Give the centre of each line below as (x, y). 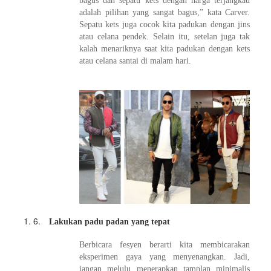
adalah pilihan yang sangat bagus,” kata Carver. (165, 12)
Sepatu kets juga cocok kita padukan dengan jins (165, 24)
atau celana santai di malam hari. (135, 60)
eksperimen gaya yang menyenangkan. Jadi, (165, 256)
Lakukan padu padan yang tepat (109, 221)
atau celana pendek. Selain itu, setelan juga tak (165, 36)
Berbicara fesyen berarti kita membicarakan (165, 244)
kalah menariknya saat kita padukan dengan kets (165, 48)
